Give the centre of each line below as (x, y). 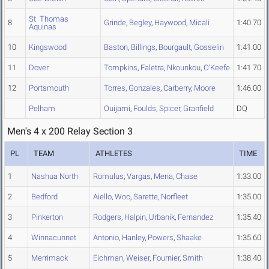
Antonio (106, 238)
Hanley (133, 238)
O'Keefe (217, 68)
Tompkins (121, 68)
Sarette (146, 197)
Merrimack (50, 258)
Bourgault (175, 47)
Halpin (135, 217)
